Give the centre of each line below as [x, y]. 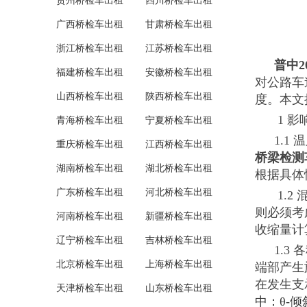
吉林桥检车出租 [179, 240]
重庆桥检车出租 [90, 144]
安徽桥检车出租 [179, 72]
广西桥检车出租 [90, 24]
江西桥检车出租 [179, 144]
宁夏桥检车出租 [179, 120]
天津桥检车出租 [90, 288]
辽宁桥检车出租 [90, 240]
